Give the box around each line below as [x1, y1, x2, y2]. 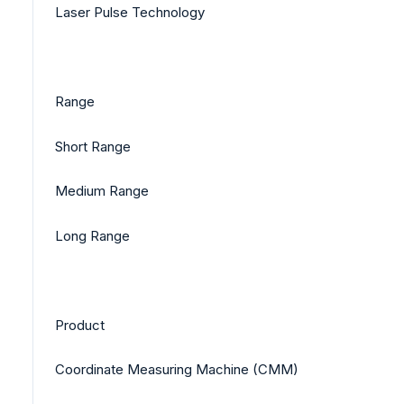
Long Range [55, 226, 130, 244]
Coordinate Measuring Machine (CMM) [55, 361, 298, 379]
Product [55, 316, 105, 334]
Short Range [55, 137, 131, 155]
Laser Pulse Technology [55, 4, 205, 22]
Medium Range [55, 182, 149, 200]
